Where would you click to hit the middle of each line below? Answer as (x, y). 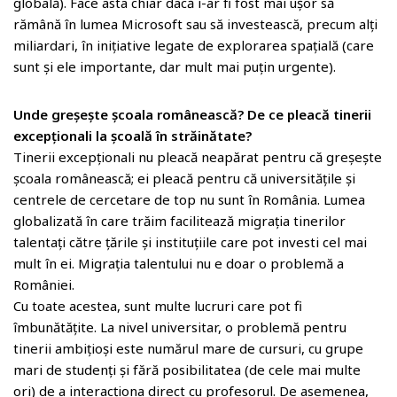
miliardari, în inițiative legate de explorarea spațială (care (194, 45)
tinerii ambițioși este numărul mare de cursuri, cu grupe (188, 348)
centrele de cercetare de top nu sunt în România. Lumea (189, 199)
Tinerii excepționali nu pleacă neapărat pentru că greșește (198, 157)
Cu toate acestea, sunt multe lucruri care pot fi (158, 306)
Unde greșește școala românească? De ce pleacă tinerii (192, 114)
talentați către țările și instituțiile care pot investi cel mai (190, 242)
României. (44, 284)
